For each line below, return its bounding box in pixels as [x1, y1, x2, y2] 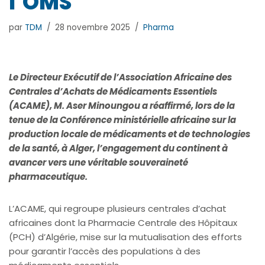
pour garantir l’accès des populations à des [9, 244, 201, 257]
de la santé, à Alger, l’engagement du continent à [9, 141, 228, 154]
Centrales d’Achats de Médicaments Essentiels [9, 85, 217, 98]
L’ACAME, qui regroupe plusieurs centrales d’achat [9, 202, 227, 215]
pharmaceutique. [9, 170, 88, 183]
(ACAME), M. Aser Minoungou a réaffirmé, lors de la [9, 99, 235, 112]
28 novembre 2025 [55, 21, 130, 33]
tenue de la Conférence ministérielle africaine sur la [9, 113, 236, 126]
